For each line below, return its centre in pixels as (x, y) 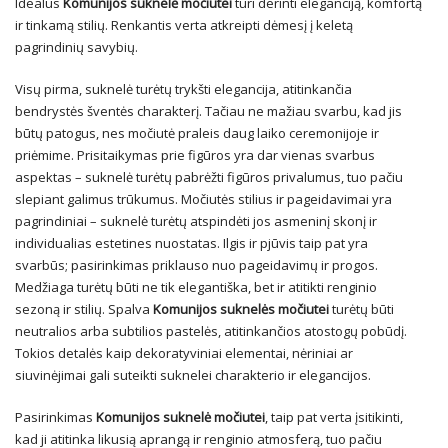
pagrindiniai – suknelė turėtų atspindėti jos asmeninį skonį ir (196, 221)
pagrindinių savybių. (76, 47)
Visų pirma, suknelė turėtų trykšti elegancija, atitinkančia (183, 89)
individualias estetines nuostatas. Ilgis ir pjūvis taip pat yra (191, 243)
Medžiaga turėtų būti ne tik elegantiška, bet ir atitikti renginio (196, 287)
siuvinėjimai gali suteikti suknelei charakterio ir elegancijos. (193, 375)
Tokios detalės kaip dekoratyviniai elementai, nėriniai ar (184, 353)
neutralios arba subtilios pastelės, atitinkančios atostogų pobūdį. (211, 331)
